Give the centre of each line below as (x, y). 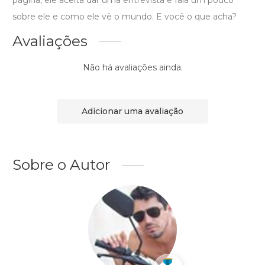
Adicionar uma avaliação (132, 111)
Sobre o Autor (61, 165)
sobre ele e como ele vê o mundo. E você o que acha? (125, 17)
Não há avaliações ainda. (132, 68)
